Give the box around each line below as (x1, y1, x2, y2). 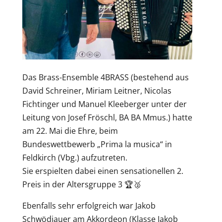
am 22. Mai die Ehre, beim (22, 125, 118, 136)
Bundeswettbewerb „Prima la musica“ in (22, 138, 172, 150)
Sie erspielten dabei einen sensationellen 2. (22, 165, 183, 176)
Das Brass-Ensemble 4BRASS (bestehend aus (22, 71, 189, 83)
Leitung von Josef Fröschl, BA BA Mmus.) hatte (22, 111, 192, 123)
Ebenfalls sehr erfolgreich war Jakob (22, 200, 156, 211)
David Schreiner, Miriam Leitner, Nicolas (22, 85, 171, 96)
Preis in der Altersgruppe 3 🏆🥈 (22, 178, 141, 190)
